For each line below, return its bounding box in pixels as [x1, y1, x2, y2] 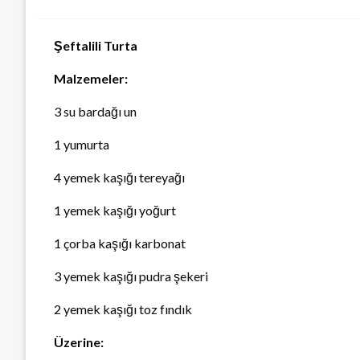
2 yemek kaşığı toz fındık [54, 301, 192, 317]
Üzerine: [54, 334, 104, 350]
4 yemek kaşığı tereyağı [54, 170, 185, 186]
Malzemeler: [54, 71, 128, 87]
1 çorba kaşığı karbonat [54, 235, 186, 252]
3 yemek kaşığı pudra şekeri [54, 268, 208, 284]
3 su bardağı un [54, 104, 137, 120]
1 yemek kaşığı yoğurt [54, 202, 176, 219]
